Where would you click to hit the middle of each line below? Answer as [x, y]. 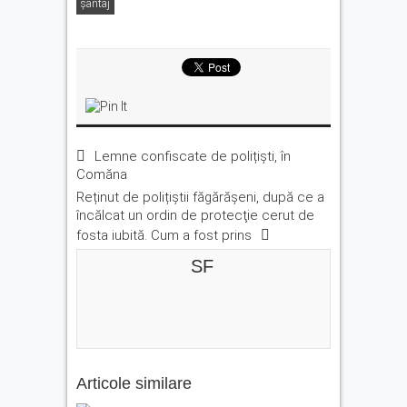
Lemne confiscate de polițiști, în [193, 156]
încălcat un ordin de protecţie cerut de [195, 215]
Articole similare [134, 383]
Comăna [102, 174]
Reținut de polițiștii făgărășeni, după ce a [200, 197]
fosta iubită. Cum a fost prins [164, 235]
